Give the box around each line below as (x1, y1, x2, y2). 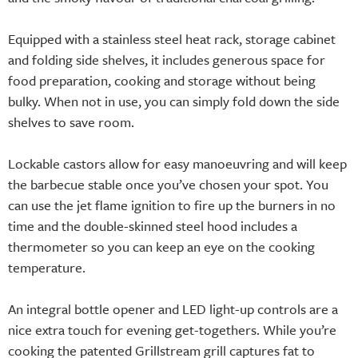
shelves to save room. (8, 111, 134, 132)
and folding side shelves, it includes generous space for (8, 49, 325, 70)
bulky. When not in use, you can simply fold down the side (8, 90, 340, 111)
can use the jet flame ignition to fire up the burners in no (8, 194, 336, 215)
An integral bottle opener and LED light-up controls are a (8, 298, 338, 319)
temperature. (8, 257, 86, 277)
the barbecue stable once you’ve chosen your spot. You (8, 173, 328, 194)
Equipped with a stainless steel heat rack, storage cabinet (8, 28, 336, 49)
